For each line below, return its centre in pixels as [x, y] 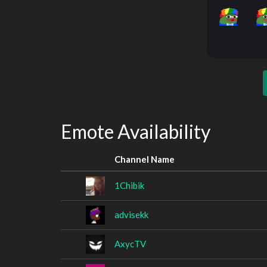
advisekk [131, 214]
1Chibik [129, 185]
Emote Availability [136, 131]
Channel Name [145, 159]
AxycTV [130, 243]
